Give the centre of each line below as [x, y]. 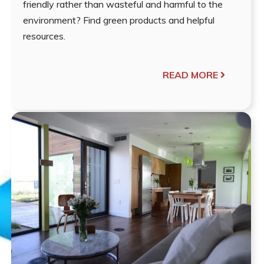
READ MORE [190, 75]
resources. [44, 36]
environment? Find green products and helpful [119, 20]
